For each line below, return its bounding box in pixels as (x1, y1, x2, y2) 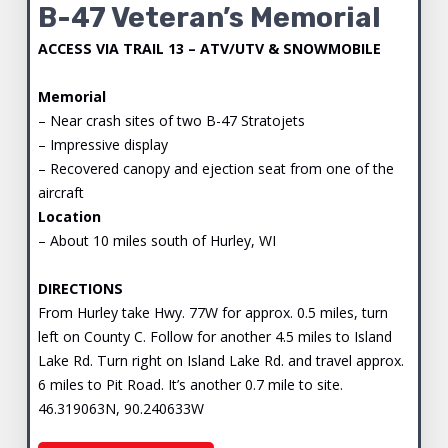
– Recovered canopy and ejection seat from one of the (37, 158, 394, 178)
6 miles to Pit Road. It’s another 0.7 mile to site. (37, 374, 343, 394)
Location (37, 206, 101, 226)
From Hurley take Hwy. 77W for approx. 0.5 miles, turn (37, 302, 388, 322)
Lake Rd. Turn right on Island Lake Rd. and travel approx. (37, 350, 404, 370)
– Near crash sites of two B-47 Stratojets (37, 110, 305, 130)
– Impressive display (37, 134, 168, 154)
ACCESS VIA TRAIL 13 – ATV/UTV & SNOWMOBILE (37, 38, 381, 58)
